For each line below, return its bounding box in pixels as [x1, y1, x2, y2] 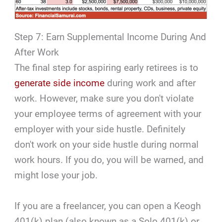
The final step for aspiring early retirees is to [14, 62, 199, 74]
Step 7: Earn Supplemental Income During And [14, 31, 207, 43]
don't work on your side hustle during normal [14, 139, 199, 151]
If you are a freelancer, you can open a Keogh [14, 200, 201, 212]
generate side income [14, 77, 105, 89]
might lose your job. [14, 169, 98, 181]
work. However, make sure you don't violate [14, 93, 194, 105]
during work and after [105, 77, 196, 89]
